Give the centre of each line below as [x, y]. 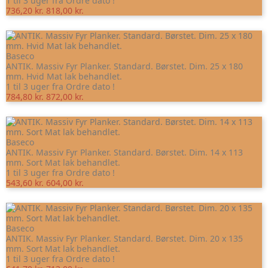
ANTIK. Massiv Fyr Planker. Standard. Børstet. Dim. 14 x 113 [124, 153]
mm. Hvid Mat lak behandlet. [64, 77]
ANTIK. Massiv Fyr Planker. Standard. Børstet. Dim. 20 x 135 [124, 239]
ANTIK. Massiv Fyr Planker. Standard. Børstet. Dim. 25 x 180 [124, 66]
